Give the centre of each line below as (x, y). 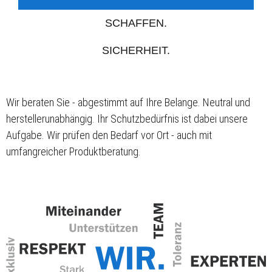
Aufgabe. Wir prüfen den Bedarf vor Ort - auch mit (109, 135)
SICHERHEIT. (136, 51)
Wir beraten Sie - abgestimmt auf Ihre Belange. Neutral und (128, 103)
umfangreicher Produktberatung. (73, 152)
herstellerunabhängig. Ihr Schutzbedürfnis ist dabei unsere (127, 119)
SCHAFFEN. (136, 23)
